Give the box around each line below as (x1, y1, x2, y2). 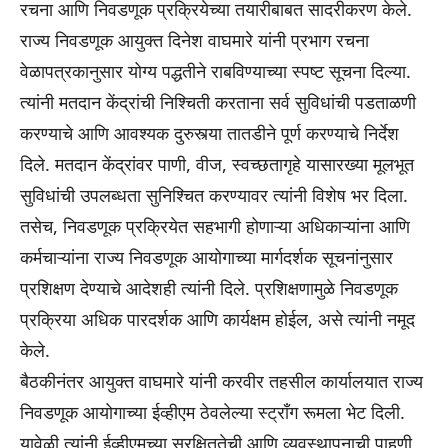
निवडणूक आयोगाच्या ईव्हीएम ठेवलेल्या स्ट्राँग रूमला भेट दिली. (20, 400, 405, 425)
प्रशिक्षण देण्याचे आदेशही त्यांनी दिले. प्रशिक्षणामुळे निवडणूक (20, 276, 398, 301)
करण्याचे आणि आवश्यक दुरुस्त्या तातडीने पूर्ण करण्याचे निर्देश (20, 121, 399, 146)
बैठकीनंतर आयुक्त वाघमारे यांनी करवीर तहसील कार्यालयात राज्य (20, 369, 423, 394)
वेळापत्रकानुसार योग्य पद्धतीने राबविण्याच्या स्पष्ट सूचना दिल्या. (20, 59, 411, 84)
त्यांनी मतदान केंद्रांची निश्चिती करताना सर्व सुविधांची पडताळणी (20, 90, 416, 115)
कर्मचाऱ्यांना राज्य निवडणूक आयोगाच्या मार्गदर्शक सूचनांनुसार (20, 245, 393, 270)
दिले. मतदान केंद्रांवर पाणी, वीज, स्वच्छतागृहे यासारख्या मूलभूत (20, 152, 414, 177)
